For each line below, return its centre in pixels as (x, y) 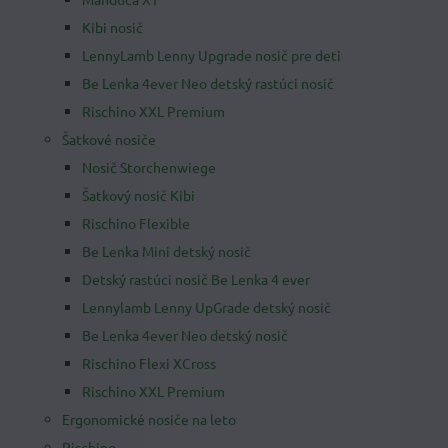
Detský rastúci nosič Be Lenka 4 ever (196, 279)
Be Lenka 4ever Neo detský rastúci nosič (208, 83)
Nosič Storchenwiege (149, 167)
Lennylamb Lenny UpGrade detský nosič (206, 307)
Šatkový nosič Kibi (138, 195)
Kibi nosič (112, 27)
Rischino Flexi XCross (149, 363)
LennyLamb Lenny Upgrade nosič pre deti (211, 55)
